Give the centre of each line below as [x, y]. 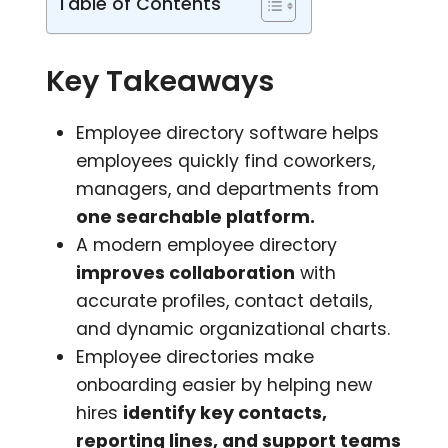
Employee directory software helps [228, 132]
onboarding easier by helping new [224, 384]
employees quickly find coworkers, [226, 160]
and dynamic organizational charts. [233, 328]
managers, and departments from [228, 188]
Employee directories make [195, 356]
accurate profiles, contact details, [224, 300]
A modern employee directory [207, 244]
